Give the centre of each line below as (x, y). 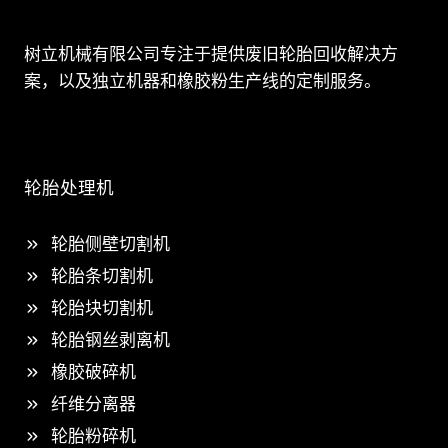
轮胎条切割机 (102, 276)
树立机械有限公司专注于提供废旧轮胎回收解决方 (211, 54)
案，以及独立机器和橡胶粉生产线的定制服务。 (202, 81)
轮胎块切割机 (102, 308)
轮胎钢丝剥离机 (110, 340)
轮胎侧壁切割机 (110, 244)
